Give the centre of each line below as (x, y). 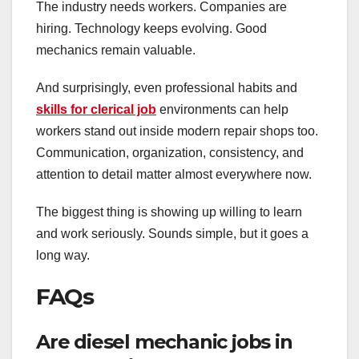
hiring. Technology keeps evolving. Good (151, 29)
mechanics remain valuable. (116, 50)
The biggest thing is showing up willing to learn (169, 212)
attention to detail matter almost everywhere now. (174, 175)
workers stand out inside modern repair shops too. (177, 131)
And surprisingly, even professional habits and (167, 88)
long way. (63, 256)
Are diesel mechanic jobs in (164, 341)
